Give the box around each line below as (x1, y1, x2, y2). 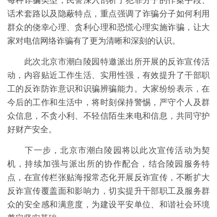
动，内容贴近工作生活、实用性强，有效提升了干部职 (7, 70, 210, 80)
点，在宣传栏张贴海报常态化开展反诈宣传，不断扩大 (7, 172, 210, 182)
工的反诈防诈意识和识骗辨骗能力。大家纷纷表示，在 (7, 83, 210, 93)
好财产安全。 (7, 124, 57, 134)
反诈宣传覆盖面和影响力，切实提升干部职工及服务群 (7, 186, 210, 196)
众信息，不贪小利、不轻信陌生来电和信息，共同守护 (7, 110, 210, 121)
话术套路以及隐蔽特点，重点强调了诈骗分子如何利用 (7, 8, 210, 18)
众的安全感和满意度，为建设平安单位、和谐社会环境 (7, 199, 210, 209)
